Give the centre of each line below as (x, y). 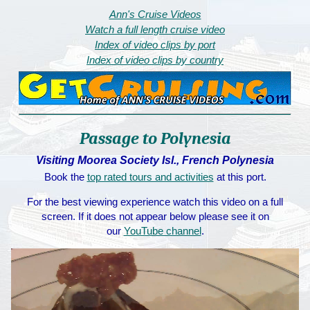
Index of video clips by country (155, 60)
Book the (65, 177)
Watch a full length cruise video (155, 29)
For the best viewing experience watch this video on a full (155, 202)
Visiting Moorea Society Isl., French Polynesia (155, 161)
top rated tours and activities (150, 177)
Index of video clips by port (155, 45)
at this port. (240, 177)
